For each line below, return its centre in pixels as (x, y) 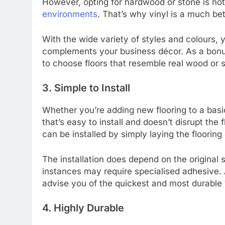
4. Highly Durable (83, 208)
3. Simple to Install (86, 88)
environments (70, 14)
